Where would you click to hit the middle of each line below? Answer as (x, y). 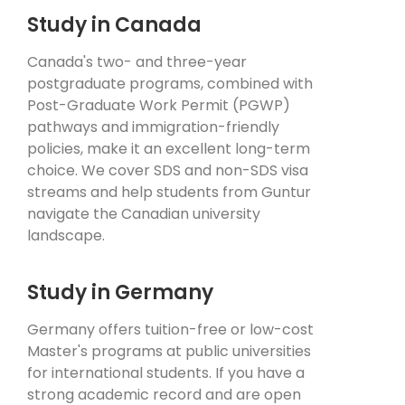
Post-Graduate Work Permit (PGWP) (159, 106)
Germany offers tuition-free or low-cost (170, 330)
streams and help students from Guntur (169, 193)
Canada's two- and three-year (137, 62)
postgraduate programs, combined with (170, 84)
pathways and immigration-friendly (153, 127)
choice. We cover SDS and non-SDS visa (168, 171)
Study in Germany (120, 293)
